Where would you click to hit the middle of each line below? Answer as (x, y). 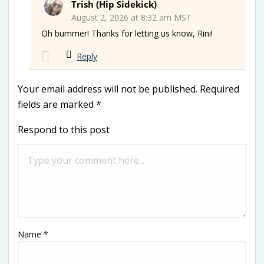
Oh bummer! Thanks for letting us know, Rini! (127, 33)
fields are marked (57, 104)
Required (220, 89)
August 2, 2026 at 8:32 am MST (131, 17)
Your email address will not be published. (108, 89)
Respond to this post (64, 129)
